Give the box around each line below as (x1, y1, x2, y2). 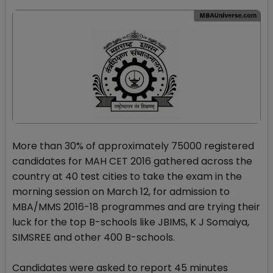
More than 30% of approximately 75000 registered (12, 139, 254, 154)
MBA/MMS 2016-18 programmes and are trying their (12, 200, 260, 214)
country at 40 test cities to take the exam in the (12, 169, 242, 184)
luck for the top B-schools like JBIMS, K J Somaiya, (12, 215, 249, 230)
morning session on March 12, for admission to (12, 185, 230, 199)
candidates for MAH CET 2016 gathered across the (12, 154, 252, 169)
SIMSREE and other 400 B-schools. (12, 230, 175, 245)
